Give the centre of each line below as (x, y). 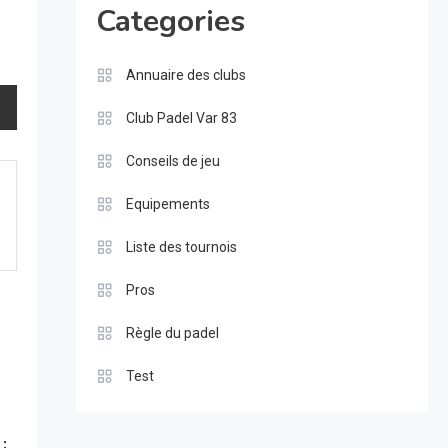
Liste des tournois (181, 247)
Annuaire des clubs (185, 75)
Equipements (167, 204)
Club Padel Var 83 (181, 118)
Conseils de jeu (172, 161)
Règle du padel (172, 333)
